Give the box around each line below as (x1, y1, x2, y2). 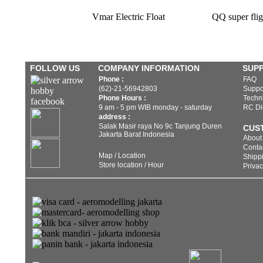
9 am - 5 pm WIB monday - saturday (99, 103, 212, 112)
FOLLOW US (30, 63, 80, 73)
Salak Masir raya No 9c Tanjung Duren (99, 122, 222, 130)
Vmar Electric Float (92, 12, 165, 22)
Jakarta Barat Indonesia (99, 130, 174, 139)
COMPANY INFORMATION (98, 63, 200, 73)
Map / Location (99, 151, 146, 160)
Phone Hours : (99, 94, 146, 102)
